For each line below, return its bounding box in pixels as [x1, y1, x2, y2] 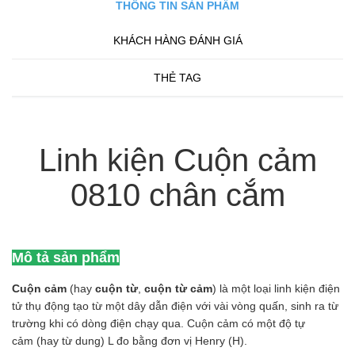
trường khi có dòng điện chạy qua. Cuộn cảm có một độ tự [12, 317, 305, 330]
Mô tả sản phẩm [12, 250, 120, 265]
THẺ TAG [154, 71, 201, 84]
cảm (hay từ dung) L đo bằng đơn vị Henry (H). [12, 334, 247, 347]
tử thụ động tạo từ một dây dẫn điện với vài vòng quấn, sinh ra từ [12, 300, 338, 312]
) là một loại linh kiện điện [212, 282, 340, 295]
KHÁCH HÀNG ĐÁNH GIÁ [113, 34, 242, 47]
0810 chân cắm [70, 177, 285, 212]
